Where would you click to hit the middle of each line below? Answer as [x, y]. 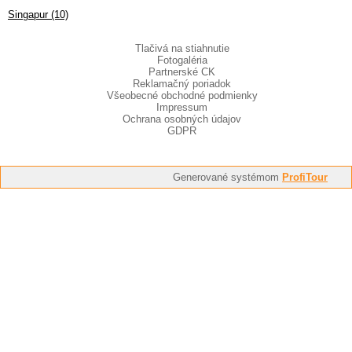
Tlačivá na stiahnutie [182, 49]
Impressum [182, 108]
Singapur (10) [38, 15]
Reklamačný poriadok [182, 84]
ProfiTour [305, 178]
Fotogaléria [182, 60]
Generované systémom [227, 178]
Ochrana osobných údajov [182, 119]
